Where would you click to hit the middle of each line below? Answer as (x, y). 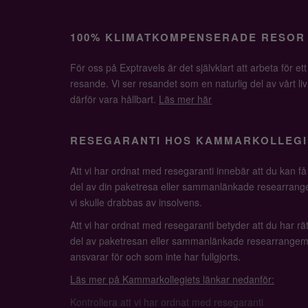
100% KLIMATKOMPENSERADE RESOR (188, 37)
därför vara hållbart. (114, 99)
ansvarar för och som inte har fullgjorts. (155, 256)
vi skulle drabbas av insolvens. (136, 202)
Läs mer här (185, 99)
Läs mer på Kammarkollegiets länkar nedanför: (172, 279)
